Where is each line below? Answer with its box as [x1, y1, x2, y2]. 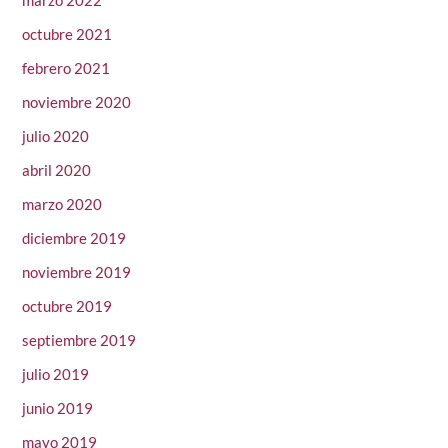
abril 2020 [22, 161, 92, 180]
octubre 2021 [22, 25, 113, 44]
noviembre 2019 [22, 263, 132, 282]
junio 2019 [22, 399, 94, 418]
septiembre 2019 [22, 331, 137, 350]
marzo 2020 [22, 195, 103, 214]
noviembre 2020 [22, 93, 132, 112]
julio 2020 [22, 127, 90, 146]
